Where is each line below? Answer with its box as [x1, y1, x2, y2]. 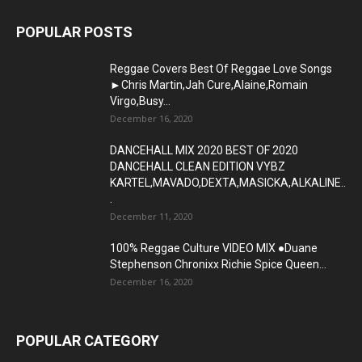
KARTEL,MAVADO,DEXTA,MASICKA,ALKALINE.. [110, 175, 346, 189]
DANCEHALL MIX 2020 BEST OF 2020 [110, 143, 298, 157]
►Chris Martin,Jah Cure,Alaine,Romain [110, 78, 308, 91]
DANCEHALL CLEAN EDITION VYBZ [110, 159, 285, 173]
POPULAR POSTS [16, 23, 133, 40]
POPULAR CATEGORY [16, 331, 159, 349]
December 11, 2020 [110, 209, 193, 222]
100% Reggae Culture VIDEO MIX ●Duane [110, 241, 318, 255]
